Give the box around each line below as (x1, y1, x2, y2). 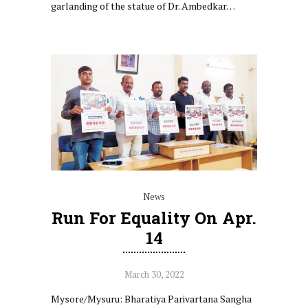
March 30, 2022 (124, 267, 184, 280)
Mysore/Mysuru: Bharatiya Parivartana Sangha (51, 291, 252, 305)
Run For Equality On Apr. (52, 206, 256, 229)
